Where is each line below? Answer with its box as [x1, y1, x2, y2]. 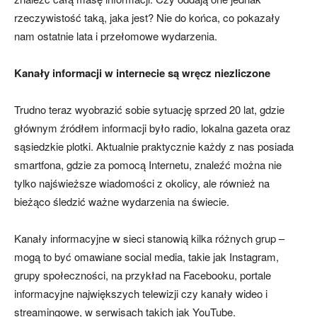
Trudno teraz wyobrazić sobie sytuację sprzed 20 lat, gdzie [14, 101, 284, 117]
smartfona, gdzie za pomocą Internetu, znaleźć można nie [14, 156, 282, 172]
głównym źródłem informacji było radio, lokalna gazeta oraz [14, 120, 291, 135]
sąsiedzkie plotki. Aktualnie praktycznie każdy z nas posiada [14, 138, 294, 154]
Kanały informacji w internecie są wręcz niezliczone [14, 64, 270, 81]
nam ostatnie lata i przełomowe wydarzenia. [14, 28, 217, 43]
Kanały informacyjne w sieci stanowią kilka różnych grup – [14, 230, 284, 246]
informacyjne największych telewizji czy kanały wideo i [14, 285, 267, 301]
